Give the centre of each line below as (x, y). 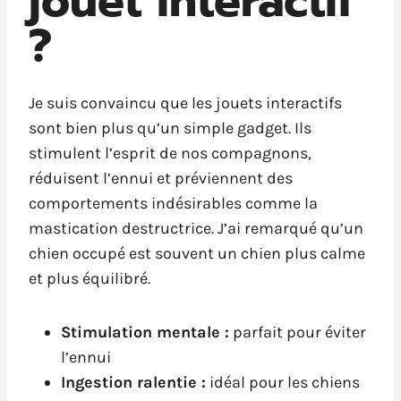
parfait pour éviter (298, 333)
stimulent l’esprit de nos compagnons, (170, 154)
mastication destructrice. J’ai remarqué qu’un (196, 229)
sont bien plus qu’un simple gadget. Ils (170, 128)
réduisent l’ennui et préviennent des (161, 179)
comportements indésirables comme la (173, 204)
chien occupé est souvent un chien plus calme (197, 254)
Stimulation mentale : (145, 333)
